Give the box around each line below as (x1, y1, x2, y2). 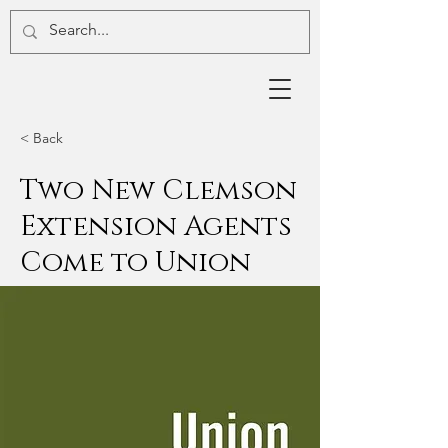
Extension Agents (20, 208, 292, 245)
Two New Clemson (20, 172, 297, 209)
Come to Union (20, 244, 251, 281)
